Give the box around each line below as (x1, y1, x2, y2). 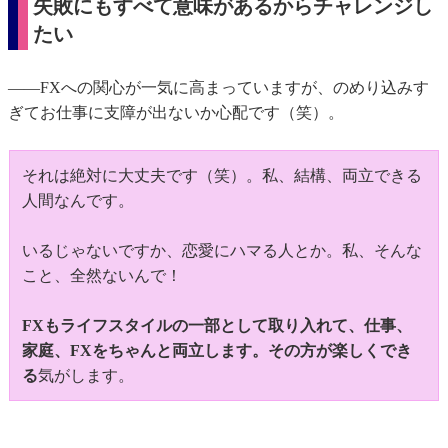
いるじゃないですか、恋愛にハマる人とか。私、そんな (22, 242, 422, 260)
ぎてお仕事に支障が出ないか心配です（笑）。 (8, 104, 344, 122)
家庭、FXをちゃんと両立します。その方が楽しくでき (22, 342, 412, 360)
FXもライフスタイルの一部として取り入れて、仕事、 (22, 317, 412, 335)
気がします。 (38, 367, 134, 385)
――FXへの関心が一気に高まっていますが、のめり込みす (8, 79, 429, 97)
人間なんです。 (22, 192, 134, 210)
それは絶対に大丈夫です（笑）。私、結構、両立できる (22, 167, 422, 185)
